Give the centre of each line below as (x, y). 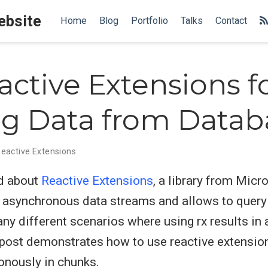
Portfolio (149, 21)
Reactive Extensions (97, 180)
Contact (231, 21)
